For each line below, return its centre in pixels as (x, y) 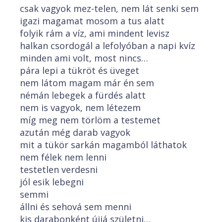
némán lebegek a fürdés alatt (83, 95)
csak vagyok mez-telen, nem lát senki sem (109, 8)
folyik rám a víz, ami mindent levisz (95, 33)
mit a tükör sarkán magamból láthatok (103, 145)
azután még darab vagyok (75, 132)
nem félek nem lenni (63, 157)
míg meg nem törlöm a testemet (90, 120)
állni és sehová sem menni (76, 207)
